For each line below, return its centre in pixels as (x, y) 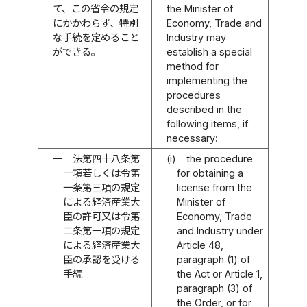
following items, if (208, 123)
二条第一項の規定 (101, 230)
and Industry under (220, 230)
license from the (214, 187)
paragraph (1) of (213, 259)
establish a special (210, 51)
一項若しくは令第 (101, 173)
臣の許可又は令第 (101, 216)
